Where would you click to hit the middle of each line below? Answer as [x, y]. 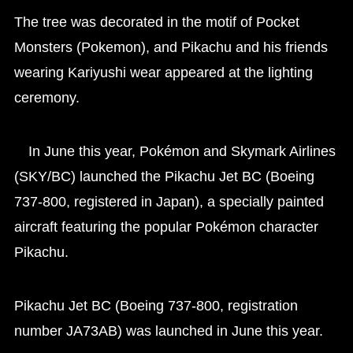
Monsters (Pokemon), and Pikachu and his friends [171, 47]
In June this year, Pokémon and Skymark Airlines [175, 151]
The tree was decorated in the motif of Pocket [156, 22]
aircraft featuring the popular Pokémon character [166, 227]
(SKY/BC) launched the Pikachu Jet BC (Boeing [164, 176]
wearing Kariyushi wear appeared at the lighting [163, 72]
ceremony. [46, 97]
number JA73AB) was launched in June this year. [168, 331]
